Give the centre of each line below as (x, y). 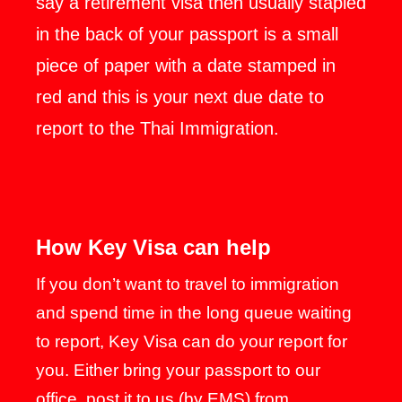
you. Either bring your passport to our (178, 370)
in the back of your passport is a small (187, 34)
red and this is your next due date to (180, 97)
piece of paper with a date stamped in (186, 66)
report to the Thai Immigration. (157, 128)
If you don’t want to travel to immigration (188, 284)
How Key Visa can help (153, 247)
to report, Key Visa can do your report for (192, 341)
